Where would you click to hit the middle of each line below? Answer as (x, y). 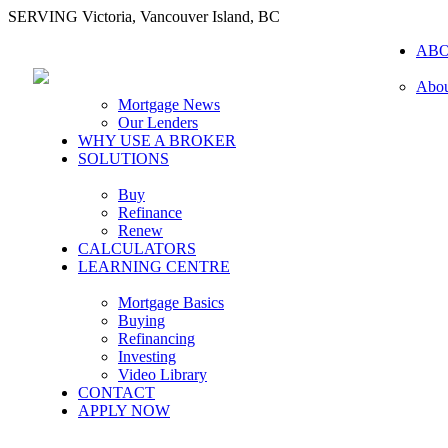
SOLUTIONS (123, 158)
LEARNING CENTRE (154, 266)
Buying (141, 320)
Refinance (150, 212)
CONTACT (116, 392)
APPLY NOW (124, 410)
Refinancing (156, 338)
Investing (147, 356)
